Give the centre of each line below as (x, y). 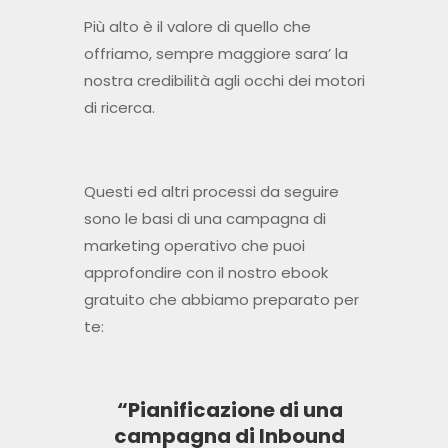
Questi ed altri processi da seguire (211, 192)
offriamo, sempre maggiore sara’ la (215, 54)
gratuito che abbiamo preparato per (221, 300)
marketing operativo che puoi (194, 246)
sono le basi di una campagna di (204, 219)
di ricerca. (119, 108)
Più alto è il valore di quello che (197, 27)
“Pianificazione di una (229, 410)
